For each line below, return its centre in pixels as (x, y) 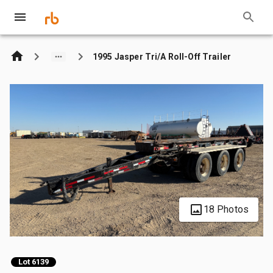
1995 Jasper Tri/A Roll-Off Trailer (162, 56)
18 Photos (226, 209)
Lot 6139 (34, 262)
